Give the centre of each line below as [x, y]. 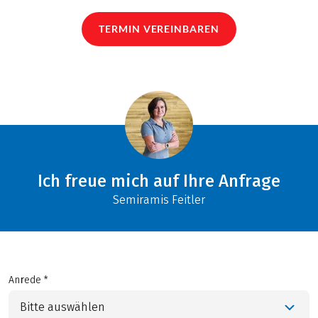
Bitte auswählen [62, 307]
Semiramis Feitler [159, 199]
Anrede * [28, 280]
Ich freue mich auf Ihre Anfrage [159, 180]
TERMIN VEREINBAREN [159, 29]
